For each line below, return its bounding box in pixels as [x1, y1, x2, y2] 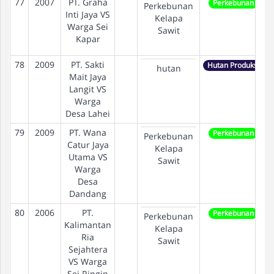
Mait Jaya [69, 71, 106, 83]
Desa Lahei [65, 108, 110, 119]
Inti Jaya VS [65, 9, 110, 20]
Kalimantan [64, 219, 111, 231]
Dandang [69, 188, 106, 199]
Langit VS [69, 83, 106, 95]
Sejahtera [68, 243, 108, 255]
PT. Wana [69, 127, 106, 138]
